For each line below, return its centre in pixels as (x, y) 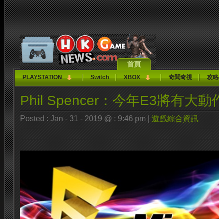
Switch (100, 77)
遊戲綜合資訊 (175, 118)
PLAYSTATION (42, 77)
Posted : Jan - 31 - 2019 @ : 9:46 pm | (86, 118)
